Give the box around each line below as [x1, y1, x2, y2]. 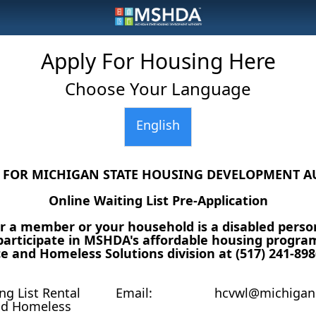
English [136, 116, 180, 133]
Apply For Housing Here [40, 47, 276, 75]
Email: [116, 284, 153, 301]
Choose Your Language [65, 77, 251, 100]
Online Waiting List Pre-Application [48, 192, 268, 209]
